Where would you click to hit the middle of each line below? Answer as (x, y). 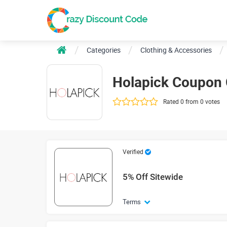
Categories (104, 50)
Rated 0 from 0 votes (192, 101)
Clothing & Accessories (176, 50)
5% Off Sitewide (153, 177)
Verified (133, 152)
